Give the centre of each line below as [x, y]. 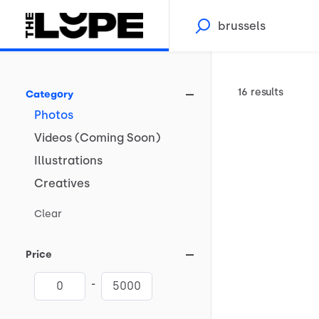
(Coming [99, 138]
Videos [53, 138]
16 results [260, 92]
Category [49, 94]
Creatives [62, 183]
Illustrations [68, 161]
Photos [54, 115]
